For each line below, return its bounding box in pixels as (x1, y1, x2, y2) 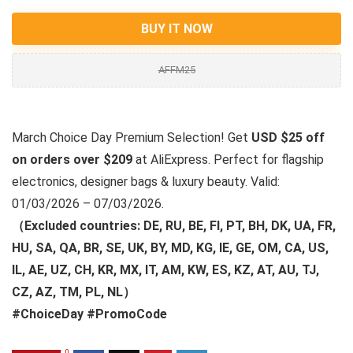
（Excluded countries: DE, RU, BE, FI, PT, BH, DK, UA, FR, (12, 217, 336, 233)
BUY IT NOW (140, 20, 213, 36)
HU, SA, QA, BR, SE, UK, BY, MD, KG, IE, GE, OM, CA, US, (12, 240, 329, 255)
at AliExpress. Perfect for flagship (132, 151, 324, 167)
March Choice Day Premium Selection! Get (12, 129, 251, 145)
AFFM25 (158, 63, 195, 76)
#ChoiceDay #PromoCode (12, 306, 167, 321)
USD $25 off (251, 129, 325, 145)
